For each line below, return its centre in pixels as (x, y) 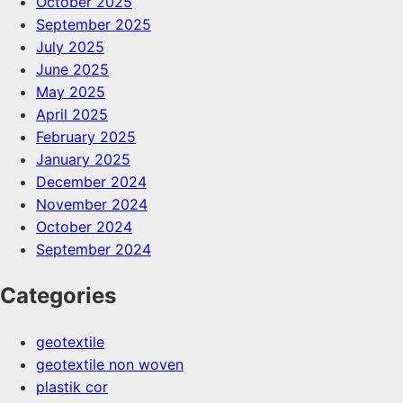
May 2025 (71, 92)
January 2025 (83, 160)
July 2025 (70, 47)
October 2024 (84, 227)
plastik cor (72, 386)
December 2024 (91, 182)
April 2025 (72, 115)
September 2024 (94, 250)
